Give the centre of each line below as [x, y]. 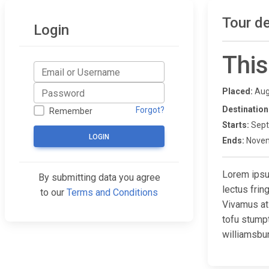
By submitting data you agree [99, 178]
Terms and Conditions [112, 193]
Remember [71, 111]
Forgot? [150, 110]
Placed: [237, 91]
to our [53, 193]
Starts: [236, 125]
